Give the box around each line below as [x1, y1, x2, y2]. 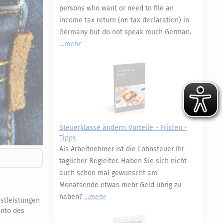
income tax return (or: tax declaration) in [59, 16, 189, 24]
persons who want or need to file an [59, 4, 174, 12]
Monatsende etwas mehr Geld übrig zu [59, 181, 181, 189]
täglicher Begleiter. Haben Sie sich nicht [59, 157, 187, 165]
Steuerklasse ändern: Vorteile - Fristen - [59, 123, 187, 132]
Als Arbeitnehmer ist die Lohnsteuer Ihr [59, 145, 184, 153]
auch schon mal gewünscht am [59, 169, 157, 177]
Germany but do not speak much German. [59, 28, 191, 36]
